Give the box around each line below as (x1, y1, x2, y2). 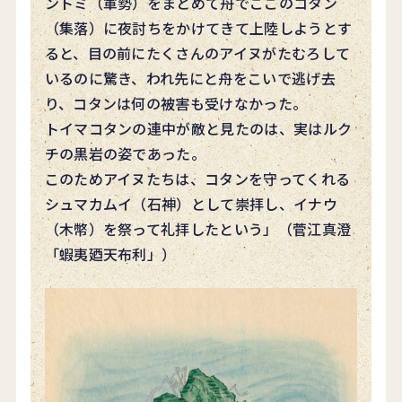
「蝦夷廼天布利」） (44, 242, 177, 265)
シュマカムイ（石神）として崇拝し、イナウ (44, 192, 337, 214)
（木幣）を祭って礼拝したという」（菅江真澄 (44, 217, 352, 240)
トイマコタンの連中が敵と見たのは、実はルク (44, 117, 353, 139)
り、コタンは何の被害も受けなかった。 (44, 92, 308, 114)
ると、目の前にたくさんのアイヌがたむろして (44, 41, 351, 64)
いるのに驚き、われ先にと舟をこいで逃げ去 (44, 66, 336, 89)
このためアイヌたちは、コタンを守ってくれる (44, 167, 351, 189)
